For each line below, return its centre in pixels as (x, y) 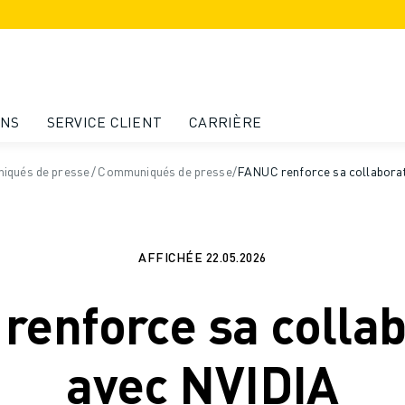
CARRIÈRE (225, 122)
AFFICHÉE (171, 257)
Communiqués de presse (165, 171)
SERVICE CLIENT (104, 122)
